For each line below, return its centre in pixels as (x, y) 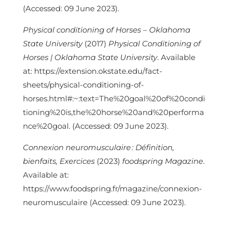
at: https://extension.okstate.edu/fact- (92, 71)
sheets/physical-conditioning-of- (83, 85)
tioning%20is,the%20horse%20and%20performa (113, 112)
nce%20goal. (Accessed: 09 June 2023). (96, 126)
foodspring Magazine (162, 161)
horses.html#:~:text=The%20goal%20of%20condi (114, 99)
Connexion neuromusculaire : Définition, (98, 148)
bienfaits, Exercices (59, 161)
